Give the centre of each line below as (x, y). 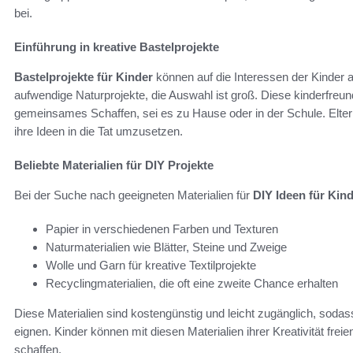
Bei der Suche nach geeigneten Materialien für (134, 195)
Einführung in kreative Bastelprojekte (117, 47)
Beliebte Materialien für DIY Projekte (114, 165)
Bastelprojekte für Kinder (84, 77)
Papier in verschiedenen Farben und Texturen (162, 229)
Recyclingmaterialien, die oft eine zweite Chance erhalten (192, 284)
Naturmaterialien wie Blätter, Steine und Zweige (166, 247)
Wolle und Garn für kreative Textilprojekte (151, 266)
